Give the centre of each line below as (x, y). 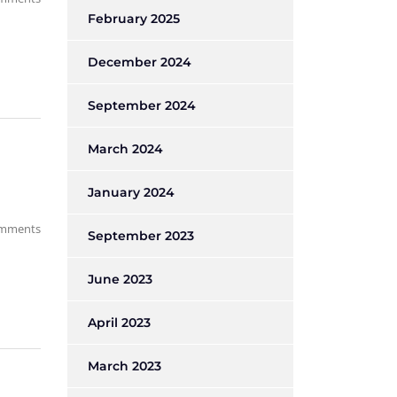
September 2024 (142, 105)
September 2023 (141, 236)
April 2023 (119, 323)
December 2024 (140, 62)
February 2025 (134, 19)
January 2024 (131, 192)
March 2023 (125, 366)
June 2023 (120, 279)
